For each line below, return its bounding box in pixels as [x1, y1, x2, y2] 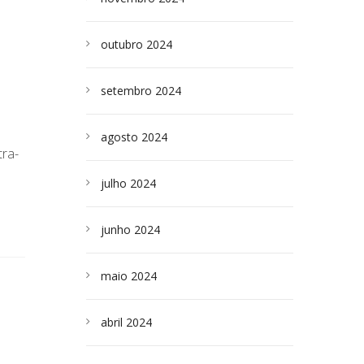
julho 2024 [101, 175, 156, 191]
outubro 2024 [101, 37, 172, 52]
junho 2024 [101, 222, 160, 237]
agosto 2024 [101, 129, 167, 145]
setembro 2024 [101, 83, 181, 98]
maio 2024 [101, 268, 157, 284]
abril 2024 [101, 314, 152, 330]
